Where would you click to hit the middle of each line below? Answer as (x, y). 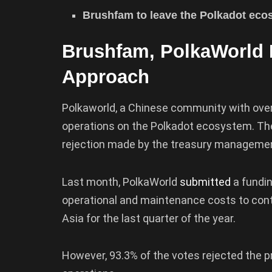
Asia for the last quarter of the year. (150, 218)
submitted (205, 182)
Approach (106, 76)
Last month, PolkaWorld (121, 182)
